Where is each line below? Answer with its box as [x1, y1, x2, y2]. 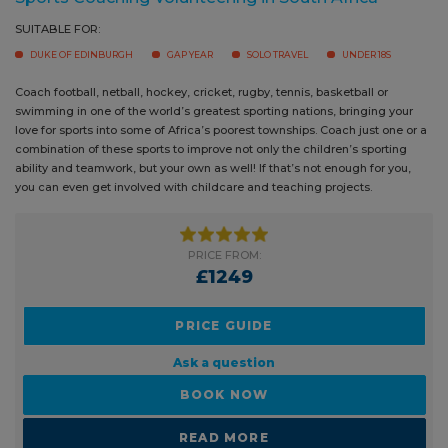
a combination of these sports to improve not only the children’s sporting [15, 152, 417, 167]
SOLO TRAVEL [247, 34, 308, 46]
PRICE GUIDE [167, 328, 266, 344]
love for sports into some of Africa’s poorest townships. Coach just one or [15, 133, 417, 148]
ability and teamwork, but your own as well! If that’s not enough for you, [15, 171, 411, 186]
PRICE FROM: [180, 258, 253, 273]
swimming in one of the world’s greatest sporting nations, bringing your [15, 114, 413, 129]
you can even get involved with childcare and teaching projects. [15, 190, 372, 205]
